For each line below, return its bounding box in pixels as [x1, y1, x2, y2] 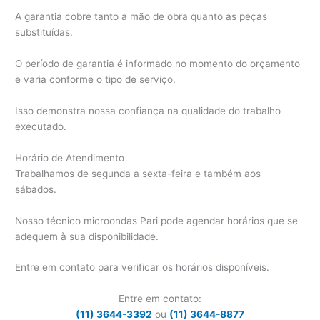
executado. [15, 120, 67, 132]
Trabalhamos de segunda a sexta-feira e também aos [15, 167, 261, 179]
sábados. [15, 183, 57, 195]
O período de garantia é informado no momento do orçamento [15, 57, 301, 69]
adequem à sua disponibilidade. [15, 230, 159, 242]
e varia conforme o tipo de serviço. [15, 73, 176, 85]
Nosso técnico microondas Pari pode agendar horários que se [15, 214, 299, 226]
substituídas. [15, 26, 74, 39]
